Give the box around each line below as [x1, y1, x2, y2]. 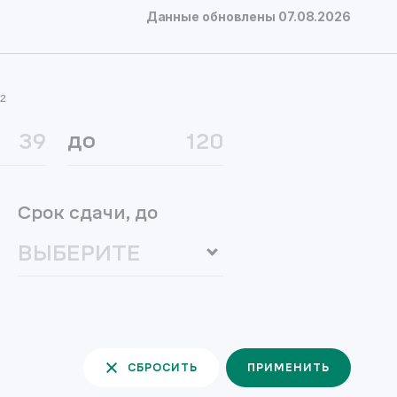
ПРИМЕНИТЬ [247, 362, 330, 374]
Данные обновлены [145, 8, 276, 24]
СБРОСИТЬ [128, 362, 198, 374]
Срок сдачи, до [31, 202, 158, 223]
